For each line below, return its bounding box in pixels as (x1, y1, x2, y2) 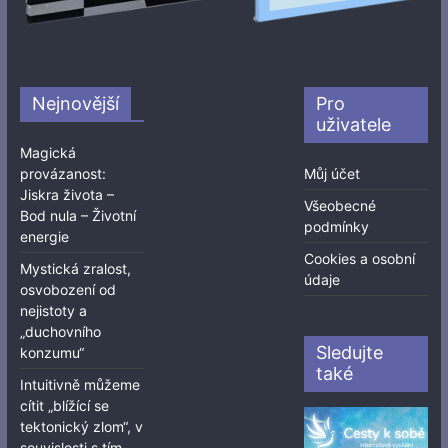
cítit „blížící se (19, 396, 109, 414)
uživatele (316, 113, 392, 135)
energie (19, 227, 69, 245)
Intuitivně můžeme (19, 375, 140, 393)
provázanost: (19, 164, 106, 182)
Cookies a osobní (304, 249, 416, 267)
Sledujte (316, 341, 384, 363)
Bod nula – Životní (19, 206, 136, 224)
